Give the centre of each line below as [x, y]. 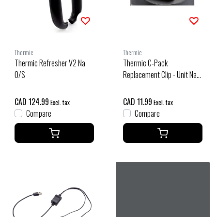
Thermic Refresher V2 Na [50, 63]
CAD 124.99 [32, 101]
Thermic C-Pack [145, 63]
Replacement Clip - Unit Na [160, 74]
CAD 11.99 [138, 101]
